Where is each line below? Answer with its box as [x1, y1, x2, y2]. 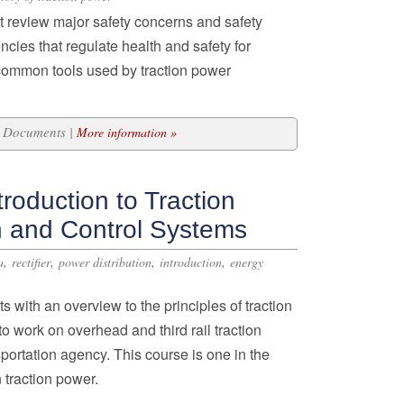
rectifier [12, 253, 50, 271]
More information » [77, 124, 177, 141]
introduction [160, 253, 222, 271]
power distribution [59, 253, 151, 271]
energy [230, 253, 263, 271]
